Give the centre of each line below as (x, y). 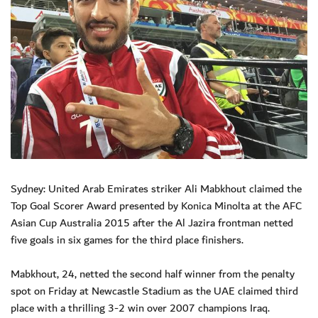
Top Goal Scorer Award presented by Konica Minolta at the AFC (156, 205)
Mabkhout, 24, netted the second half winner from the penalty (153, 274)
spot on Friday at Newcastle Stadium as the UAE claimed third (154, 291)
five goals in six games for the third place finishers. (127, 240)
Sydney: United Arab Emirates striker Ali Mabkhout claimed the (156, 188)
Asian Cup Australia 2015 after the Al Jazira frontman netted (152, 223)
